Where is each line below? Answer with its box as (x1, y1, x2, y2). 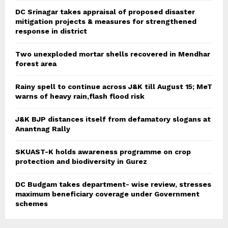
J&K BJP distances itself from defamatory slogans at (15, 115, 211, 124)
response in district (15, 27, 87, 36)
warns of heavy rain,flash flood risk (15, 92, 145, 101)
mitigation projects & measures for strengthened (15, 17, 196, 26)
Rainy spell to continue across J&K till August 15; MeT (15, 82, 212, 91)
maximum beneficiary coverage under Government (15, 190, 199, 198)
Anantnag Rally (15, 125, 70, 133)
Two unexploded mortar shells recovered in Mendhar (15, 50, 210, 59)
